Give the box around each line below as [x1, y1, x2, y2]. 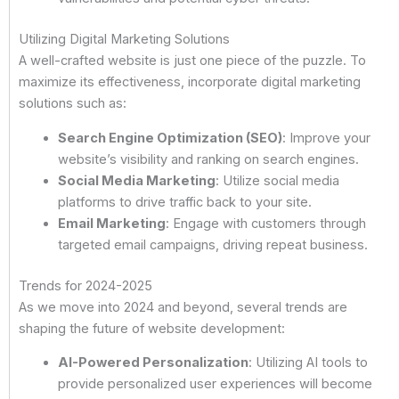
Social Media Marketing [57, 172, 216, 189]
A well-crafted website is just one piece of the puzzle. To [19, 53, 366, 69]
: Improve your [281, 129, 370, 146]
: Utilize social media [215, 172, 339, 189]
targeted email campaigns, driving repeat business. [57, 236, 368, 253]
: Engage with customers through [165, 215, 366, 232]
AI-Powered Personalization [57, 354, 248, 371]
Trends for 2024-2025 [19, 277, 152, 294]
